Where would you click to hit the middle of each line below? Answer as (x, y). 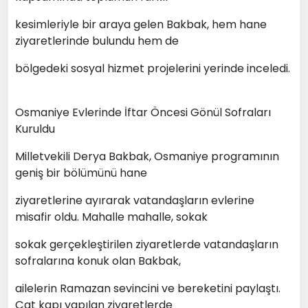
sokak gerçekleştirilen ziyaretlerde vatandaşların (147, 244)
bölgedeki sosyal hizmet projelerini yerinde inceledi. (154, 68)
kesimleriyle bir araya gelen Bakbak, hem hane (141, 24)
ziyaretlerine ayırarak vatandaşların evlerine (135, 200)
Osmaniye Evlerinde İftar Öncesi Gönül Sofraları (143, 112)
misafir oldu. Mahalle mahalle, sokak (111, 217)
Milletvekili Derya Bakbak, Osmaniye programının (147, 156)
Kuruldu (35, 129)
